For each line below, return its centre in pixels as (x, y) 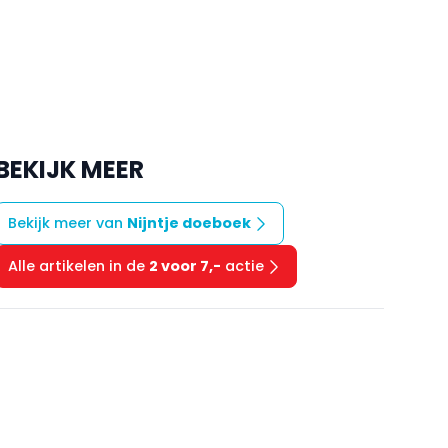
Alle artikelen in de (78, 266)
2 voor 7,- (184, 266)
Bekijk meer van (67, 223)
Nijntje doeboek (188, 223)
